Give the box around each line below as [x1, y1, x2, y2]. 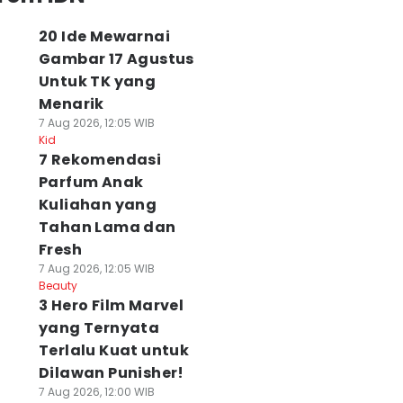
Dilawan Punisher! [38, 363, 184, 383]
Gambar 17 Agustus [38, 49, 194, 69]
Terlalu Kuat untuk [38, 340, 190, 361]
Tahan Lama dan [38, 217, 176, 237]
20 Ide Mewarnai [38, 26, 170, 47]
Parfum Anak [38, 172, 144, 193]
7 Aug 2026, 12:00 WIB [38, 384, 155, 399]
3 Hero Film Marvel [38, 295, 184, 316]
